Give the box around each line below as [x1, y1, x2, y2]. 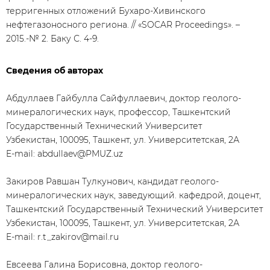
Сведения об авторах [6, 65, 103, 76]
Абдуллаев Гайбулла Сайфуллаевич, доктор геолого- [6, 93, 241, 104]
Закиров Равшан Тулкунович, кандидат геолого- [6, 176, 219, 187]
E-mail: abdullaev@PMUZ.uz [6, 148, 123, 159]
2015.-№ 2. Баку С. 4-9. [6, 33, 99, 44]
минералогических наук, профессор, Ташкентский [6, 107, 231, 118]
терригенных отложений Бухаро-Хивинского [6, 5, 206, 16]
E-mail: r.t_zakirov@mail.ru [6, 231, 119, 242]
